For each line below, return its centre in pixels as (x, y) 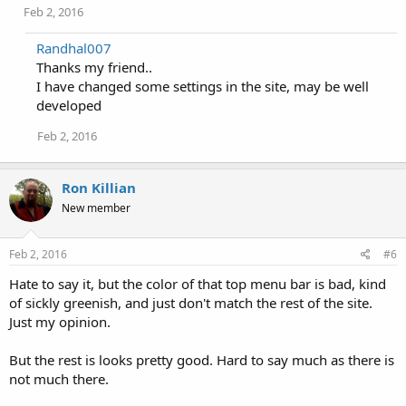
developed (69, 105)
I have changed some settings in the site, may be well (203, 86)
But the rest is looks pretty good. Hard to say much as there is (202, 360)
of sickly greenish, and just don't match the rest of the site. (191, 303)
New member (96, 208)
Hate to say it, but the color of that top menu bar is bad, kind (198, 284)
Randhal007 (74, 48)
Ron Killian (99, 187)
